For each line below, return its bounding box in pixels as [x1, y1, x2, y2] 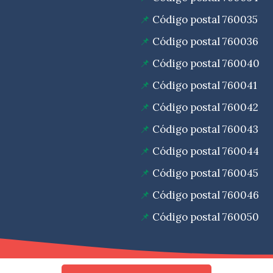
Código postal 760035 [152, 13, 258, 27]
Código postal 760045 [152, 166, 258, 180]
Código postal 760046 [152, 188, 259, 202]
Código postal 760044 [152, 144, 259, 158]
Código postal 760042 [152, 101, 258, 115]
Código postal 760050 [152, 210, 259, 224]
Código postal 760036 [152, 35, 258, 49]
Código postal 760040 [152, 57, 260, 71]
